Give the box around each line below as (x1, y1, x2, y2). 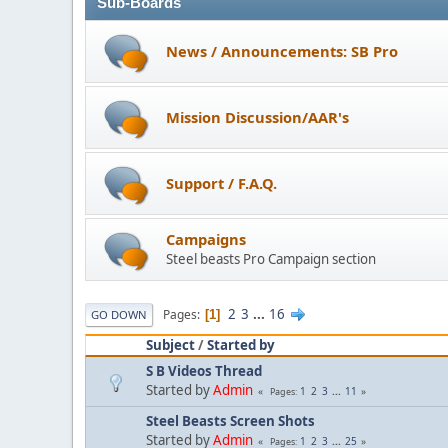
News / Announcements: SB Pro (166, 40, 398, 61)
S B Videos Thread (146, 362, 262, 381)
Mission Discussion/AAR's (166, 106, 349, 127)
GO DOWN (91, 307, 147, 323)
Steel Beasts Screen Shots (146, 412, 315, 431)
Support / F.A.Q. (166, 172, 277, 193)
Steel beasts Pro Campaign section (166, 250, 376, 269)
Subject (146, 336, 195, 355)
